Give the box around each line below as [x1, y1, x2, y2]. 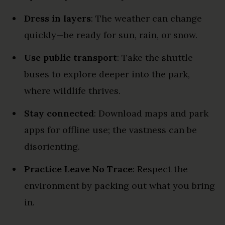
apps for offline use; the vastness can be [24, 124, 197, 136]
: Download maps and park [94, 107, 208, 119]
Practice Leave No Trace [24, 163, 133, 175]
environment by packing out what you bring [24, 179, 215, 191]
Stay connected [24, 107, 94, 119]
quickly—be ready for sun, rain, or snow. [24, 29, 197, 41]
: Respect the [133, 163, 188, 175]
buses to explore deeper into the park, [24, 68, 190, 80]
